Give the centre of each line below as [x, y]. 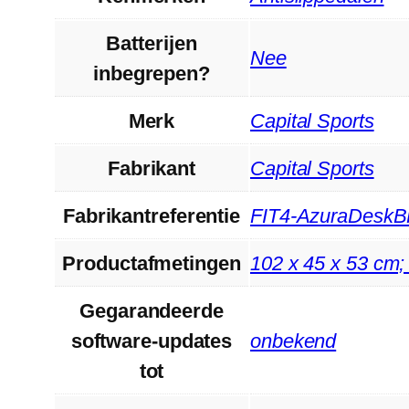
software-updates [152, 341]
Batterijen [152, 43]
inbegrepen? [152, 73]
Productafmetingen [152, 263]
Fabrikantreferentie [152, 215]
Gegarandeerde [152, 310]
